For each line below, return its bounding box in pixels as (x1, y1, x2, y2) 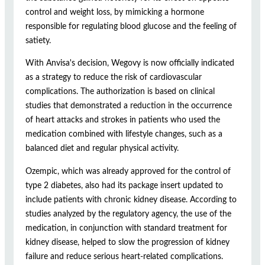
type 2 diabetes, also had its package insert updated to (25, 180, 223, 190)
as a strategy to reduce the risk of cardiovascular (25, 73, 202, 82)
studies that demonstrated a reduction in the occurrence (25, 101, 232, 111)
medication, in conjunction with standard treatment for (25, 223, 227, 232)
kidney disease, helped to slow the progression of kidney (25, 237, 230, 247)
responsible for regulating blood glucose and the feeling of (25, 21, 237, 31)
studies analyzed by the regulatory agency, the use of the (25, 209, 231, 218)
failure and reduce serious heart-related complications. (25, 251, 223, 261)
